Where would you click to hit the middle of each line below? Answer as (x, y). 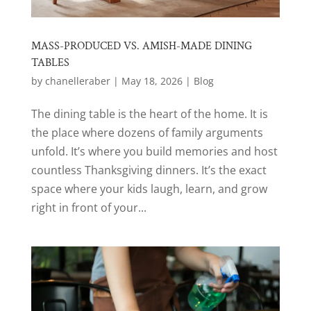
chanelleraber (77, 81)
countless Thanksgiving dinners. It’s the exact (149, 170)
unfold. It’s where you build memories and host (154, 151)
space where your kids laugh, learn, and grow (149, 188)
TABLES (50, 62)
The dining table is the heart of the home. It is (149, 114)
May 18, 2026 (152, 81)
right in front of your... (89, 207)
